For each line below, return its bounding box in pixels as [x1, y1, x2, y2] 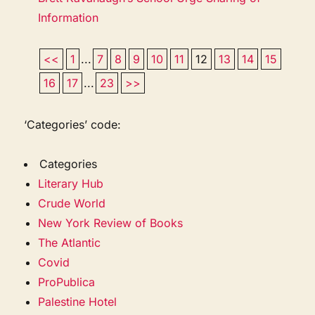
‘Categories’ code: [24, 117, 122, 131]
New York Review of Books [38, 215, 184, 230]
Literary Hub [38, 176, 104, 191]
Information [38, 10, 99, 25]
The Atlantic [38, 235, 101, 250]
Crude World [38, 195, 106, 210]
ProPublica [38, 274, 96, 289]
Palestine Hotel [38, 294, 117, 309]
